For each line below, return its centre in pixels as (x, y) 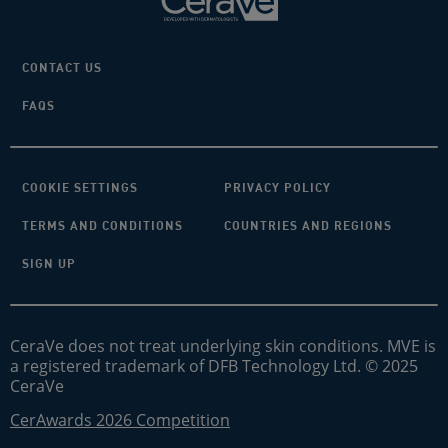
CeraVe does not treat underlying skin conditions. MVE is (223, 345)
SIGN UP (49, 263)
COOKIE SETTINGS (80, 187)
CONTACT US (62, 67)
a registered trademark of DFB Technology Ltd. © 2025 (214, 365)
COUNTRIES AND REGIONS (308, 225)
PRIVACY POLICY (277, 187)
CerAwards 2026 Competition (120, 419)
